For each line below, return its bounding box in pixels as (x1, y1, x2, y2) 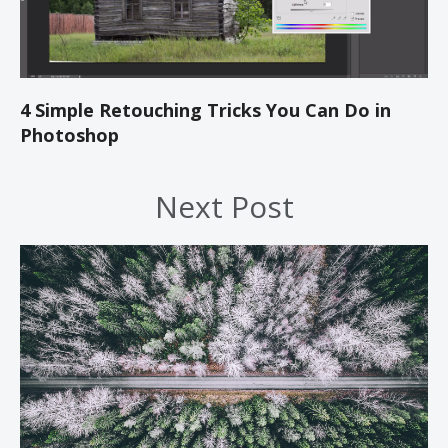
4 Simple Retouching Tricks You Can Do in (20, 98, 391, 123)
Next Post (154, 186, 294, 228)
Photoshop (20, 123, 119, 148)
